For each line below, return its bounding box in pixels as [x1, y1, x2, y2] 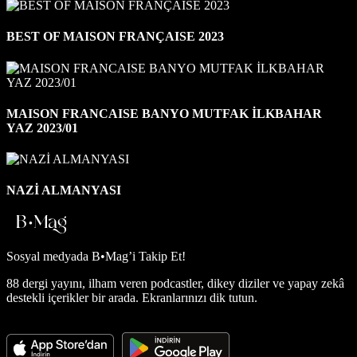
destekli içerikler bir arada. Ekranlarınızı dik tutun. [6, 290, 257, 304]
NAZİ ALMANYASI [6, 183, 121, 198]
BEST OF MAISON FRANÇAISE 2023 [6, 29, 224, 44]
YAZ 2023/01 [6, 120, 78, 135]
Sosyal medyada [6, 249, 92, 263]
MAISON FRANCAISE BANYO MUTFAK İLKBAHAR [6, 106, 322, 120]
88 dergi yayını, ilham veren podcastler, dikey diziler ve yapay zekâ [6, 276, 344, 290]
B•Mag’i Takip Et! [92, 249, 186, 263]
